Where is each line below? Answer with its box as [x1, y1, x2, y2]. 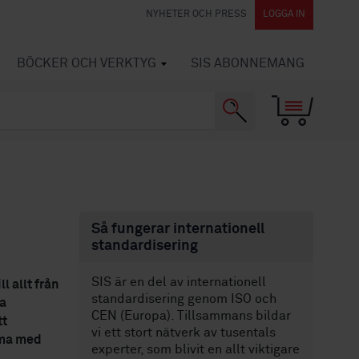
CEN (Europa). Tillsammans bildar [91, 309, 291, 322]
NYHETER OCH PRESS [146, 10, 247, 19]
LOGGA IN [263, 10, 305, 19]
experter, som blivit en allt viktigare [91, 343, 300, 356]
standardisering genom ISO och [91, 292, 276, 305]
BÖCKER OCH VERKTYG [17, 57, 156, 70]
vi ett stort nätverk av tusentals [91, 326, 276, 339]
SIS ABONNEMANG [191, 57, 305, 70]
